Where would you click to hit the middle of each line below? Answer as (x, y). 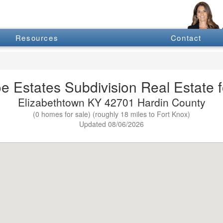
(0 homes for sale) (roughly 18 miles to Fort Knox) (111, 114)
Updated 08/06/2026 (111, 124)
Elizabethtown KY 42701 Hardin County (111, 102)
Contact (186, 38)
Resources (37, 38)
